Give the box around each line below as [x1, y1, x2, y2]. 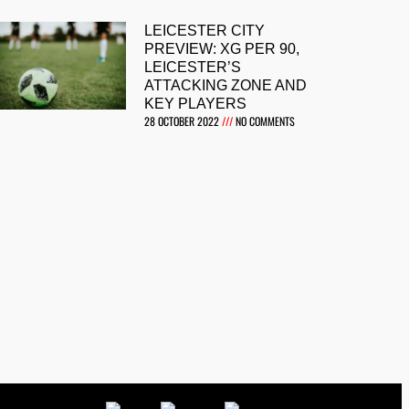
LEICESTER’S [144, 59, 242, 76]
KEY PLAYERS [144, 96, 247, 112]
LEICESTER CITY [144, 23, 266, 39]
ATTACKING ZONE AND [144, 78, 308, 94]
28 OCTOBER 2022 [144, 113, 223, 130]
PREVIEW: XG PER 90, [144, 41, 300, 58]
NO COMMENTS [233, 113, 296, 130]
